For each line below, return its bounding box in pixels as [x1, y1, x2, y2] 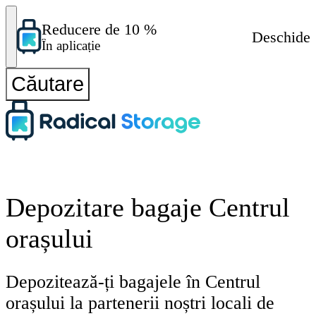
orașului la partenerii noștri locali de [6, 293, 274, 314]
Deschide [252, 28, 310, 46]
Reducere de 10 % [42, 20, 157, 39]
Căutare [11, 73, 84, 95]
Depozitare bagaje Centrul [6, 192, 290, 222]
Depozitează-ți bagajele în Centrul [6, 272, 260, 293]
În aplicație [42, 38, 101, 54]
